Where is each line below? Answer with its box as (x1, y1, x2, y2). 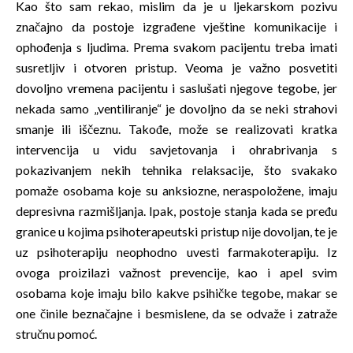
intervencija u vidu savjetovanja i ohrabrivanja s (16, 141, 337, 157)
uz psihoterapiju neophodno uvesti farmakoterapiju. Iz (16, 243, 337, 259)
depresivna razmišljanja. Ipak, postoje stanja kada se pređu (16, 203, 337, 218)
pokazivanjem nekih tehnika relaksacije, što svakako (16, 162, 337, 177)
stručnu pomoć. (16, 325, 97, 341)
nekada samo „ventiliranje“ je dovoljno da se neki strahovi (16, 100, 337, 116)
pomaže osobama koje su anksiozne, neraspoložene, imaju (16, 182, 337, 198)
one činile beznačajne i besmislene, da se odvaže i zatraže (16, 305, 337, 321)
